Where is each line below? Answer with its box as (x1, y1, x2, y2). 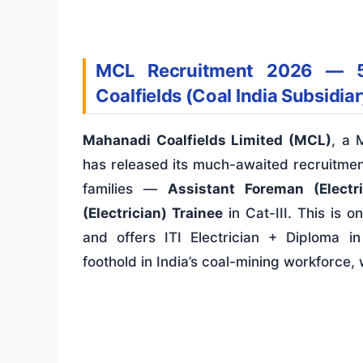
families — (83, 181, 168, 198)
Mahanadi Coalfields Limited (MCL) (83, 132, 331, 149)
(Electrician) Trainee (83, 205, 223, 222)
